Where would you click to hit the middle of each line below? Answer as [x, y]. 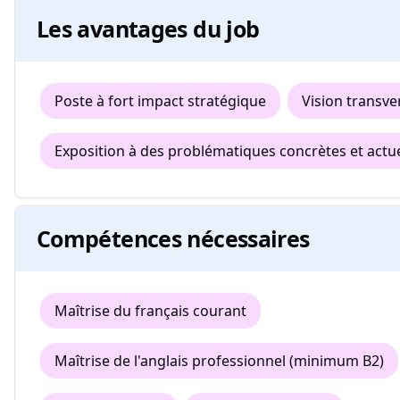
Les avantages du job [148, 29]
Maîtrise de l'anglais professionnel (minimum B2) [219, 361]
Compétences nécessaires [173, 238]
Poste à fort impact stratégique [160, 101]
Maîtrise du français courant [150, 311]
